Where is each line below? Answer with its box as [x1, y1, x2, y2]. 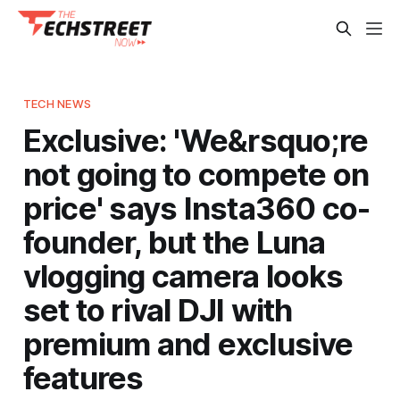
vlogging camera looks [22, 256, 344, 295]
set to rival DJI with [22, 290, 293, 329]
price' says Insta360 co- [22, 188, 371, 227]
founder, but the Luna [22, 222, 326, 261]
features [22, 358, 144, 396]
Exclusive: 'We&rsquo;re [22, 121, 369, 159]
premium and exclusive [22, 324, 354, 362]
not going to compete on [22, 154, 370, 193]
